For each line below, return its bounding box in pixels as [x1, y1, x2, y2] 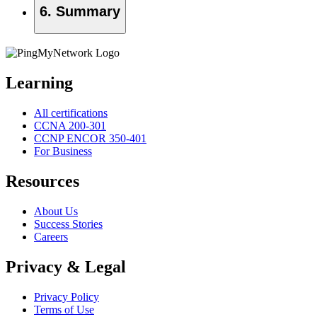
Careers [34, 231, 68, 243]
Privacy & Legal [6, 257, 126, 276]
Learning [6, 74, 73, 93]
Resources [6, 172, 79, 191]
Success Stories [34, 218, 103, 231]
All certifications [34, 107, 108, 120]
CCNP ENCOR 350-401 [34, 132, 146, 145]
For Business [34, 145, 92, 158]
